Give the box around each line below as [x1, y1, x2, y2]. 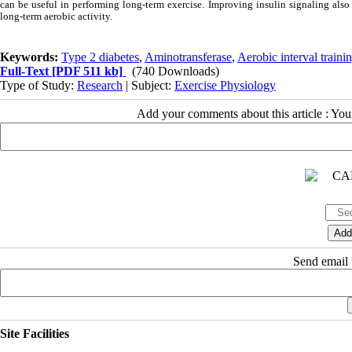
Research [77, 78, 123, 92]
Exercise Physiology [174, 78, 276, 92]
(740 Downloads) [132, 64, 219, 78]
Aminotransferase [145, 49, 232, 64]
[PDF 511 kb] [49, 64, 123, 78]
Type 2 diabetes [61, 49, 139, 64]
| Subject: [123, 78, 174, 92]
